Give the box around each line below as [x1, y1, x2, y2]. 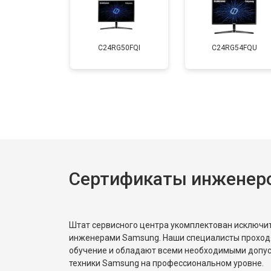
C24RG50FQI [98, 43, 140, 52]
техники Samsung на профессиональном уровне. [69, 258, 264, 268]
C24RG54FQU [211, 43, 257, 52]
